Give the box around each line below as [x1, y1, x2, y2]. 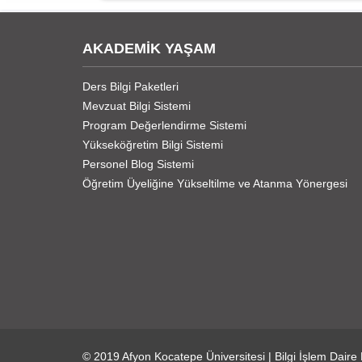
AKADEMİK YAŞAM [82, 40, 216, 57]
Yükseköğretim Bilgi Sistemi [82, 137, 223, 151]
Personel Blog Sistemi [82, 157, 194, 170]
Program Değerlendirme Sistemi [82, 118, 246, 132]
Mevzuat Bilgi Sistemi [82, 99, 191, 112]
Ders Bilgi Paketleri [82, 79, 179, 93]
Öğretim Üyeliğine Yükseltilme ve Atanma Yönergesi [82, 176, 347, 190]
